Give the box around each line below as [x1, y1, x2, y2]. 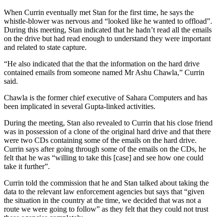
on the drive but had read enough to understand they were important [4, 34, 211, 43]
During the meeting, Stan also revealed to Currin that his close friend [4, 118, 213, 127]
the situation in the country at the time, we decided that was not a [4, 196, 201, 204]
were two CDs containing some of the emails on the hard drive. [4, 136, 197, 144]
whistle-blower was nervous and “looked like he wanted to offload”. [4, 16, 212, 25]
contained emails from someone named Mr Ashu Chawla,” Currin [4, 68, 204, 77]
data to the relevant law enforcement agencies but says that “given [4, 187, 204, 196]
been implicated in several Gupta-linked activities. [4, 102, 155, 110]
